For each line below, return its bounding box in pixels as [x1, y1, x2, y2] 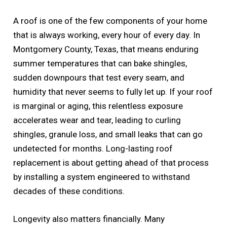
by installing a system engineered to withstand [13, 171, 191, 182]
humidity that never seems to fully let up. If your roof [13, 86, 213, 97]
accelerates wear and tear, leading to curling [13, 115, 181, 125]
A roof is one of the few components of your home [13, 15, 208, 26]
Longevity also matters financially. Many [13, 213, 165, 224]
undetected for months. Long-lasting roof [13, 143, 173, 154]
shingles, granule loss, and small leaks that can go [13, 129, 203, 139]
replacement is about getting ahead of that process [13, 157, 209, 168]
